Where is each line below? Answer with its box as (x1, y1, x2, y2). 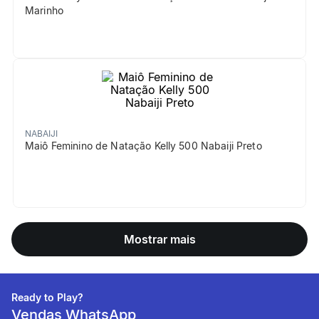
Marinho (25, 4, 63, 16)
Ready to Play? (11, 291, 83, 303)
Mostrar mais (123, 232, 196, 246)
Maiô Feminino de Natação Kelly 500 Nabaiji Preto (25, 140, 262, 152)
